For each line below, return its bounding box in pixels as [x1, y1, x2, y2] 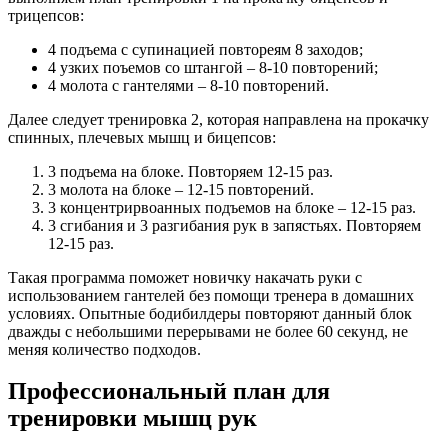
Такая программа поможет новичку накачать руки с [8, 268, 362, 286]
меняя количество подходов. [8, 340, 201, 358]
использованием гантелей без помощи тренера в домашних [8, 286, 414, 304]
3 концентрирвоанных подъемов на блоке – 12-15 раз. [48, 198, 416, 216]
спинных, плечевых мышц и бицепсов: [8, 128, 276, 146]
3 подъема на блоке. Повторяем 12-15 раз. [48, 162, 333, 180]
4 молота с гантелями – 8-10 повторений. [48, 76, 329, 94]
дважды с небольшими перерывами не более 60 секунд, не [8, 322, 408, 340]
